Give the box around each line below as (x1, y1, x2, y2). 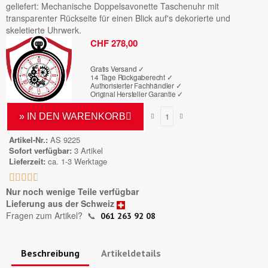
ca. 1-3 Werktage (48, 156, 107, 167)
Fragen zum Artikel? (6, 209, 87, 222)
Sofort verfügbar (9, 145, 69, 157)
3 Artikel (74, 145, 103, 157)
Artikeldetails (100, 246, 161, 259)
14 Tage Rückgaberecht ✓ (90, 72, 173, 83)
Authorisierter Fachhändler (90, 81, 176, 91)
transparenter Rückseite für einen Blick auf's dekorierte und (6, 12, 230, 25)
